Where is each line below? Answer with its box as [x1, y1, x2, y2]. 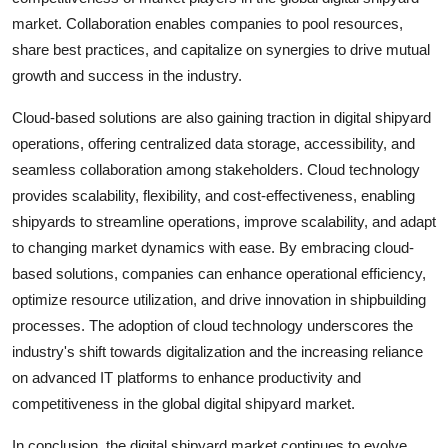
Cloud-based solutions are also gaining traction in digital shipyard [12, 108, 431, 126]
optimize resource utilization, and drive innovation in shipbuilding [12, 290, 426, 308]
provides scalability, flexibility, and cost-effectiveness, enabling [12, 186, 415, 204]
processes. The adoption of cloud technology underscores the [12, 316, 413, 334]
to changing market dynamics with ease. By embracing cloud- [12, 238, 414, 256]
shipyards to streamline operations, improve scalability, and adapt [12, 212, 436, 230]
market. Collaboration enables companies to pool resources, [12, 14, 403, 32]
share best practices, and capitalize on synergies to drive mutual [12, 40, 430, 58]
